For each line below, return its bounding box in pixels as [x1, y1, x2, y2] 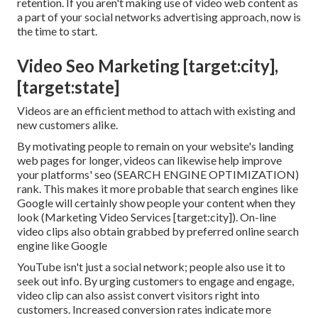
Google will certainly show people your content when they [17, 196, 295, 210]
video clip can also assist [17, 288, 137, 302]
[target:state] [17, 77, 119, 98]
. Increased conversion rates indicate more [68, 302, 271, 317]
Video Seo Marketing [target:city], [17, 55, 278, 77]
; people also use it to [185, 260, 285, 274]
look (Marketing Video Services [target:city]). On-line [17, 210, 276, 224]
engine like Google [17, 238, 107, 253]
